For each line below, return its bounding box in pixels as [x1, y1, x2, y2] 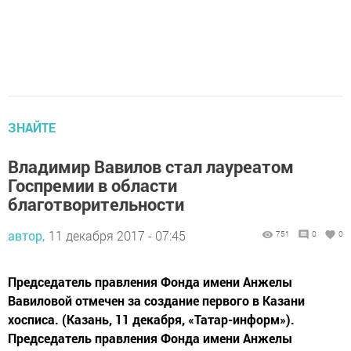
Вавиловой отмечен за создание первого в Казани [8, 292, 305, 309]
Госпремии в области [8, 174, 177, 197]
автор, [8, 227, 45, 244]
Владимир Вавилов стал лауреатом [8, 155, 294, 179]
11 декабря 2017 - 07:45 [49, 227, 186, 244]
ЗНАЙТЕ [8, 119, 56, 136]
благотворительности [8, 193, 184, 216]
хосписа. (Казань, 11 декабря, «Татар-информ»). [8, 311, 295, 328]
